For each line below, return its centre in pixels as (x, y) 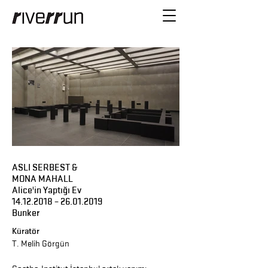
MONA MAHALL (42, 179)
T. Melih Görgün (41, 244)
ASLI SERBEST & (45, 167)
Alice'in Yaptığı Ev (47, 190)
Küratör (26, 231)
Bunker (26, 213)
